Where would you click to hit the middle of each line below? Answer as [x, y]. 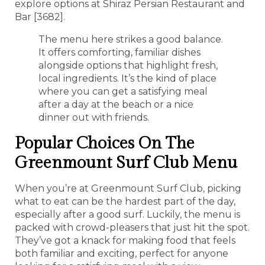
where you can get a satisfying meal [123, 91]
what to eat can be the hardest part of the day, [125, 201]
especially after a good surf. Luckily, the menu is [127, 214]
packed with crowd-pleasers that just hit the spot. [132, 227]
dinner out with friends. [94, 117]
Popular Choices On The [105, 143]
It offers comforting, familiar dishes [119, 52]
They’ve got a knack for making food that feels [125, 240]
